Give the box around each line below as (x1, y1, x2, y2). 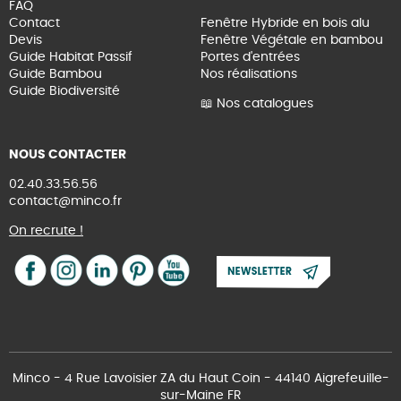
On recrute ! (9, 225, 83, 238)
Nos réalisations (200, 68, 297, 81)
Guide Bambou (9, 68, 102, 81)
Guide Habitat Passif (9, 51, 132, 64)
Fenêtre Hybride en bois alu (200, 17, 370, 30)
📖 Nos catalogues (200, 98, 313, 111)
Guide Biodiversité (9, 85, 120, 98)
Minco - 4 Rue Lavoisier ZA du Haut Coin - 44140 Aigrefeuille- (12, 372, 389, 386)
